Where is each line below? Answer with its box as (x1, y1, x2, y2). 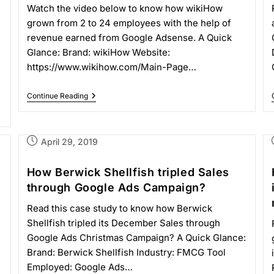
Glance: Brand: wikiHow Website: (26, 46, 170, 58)
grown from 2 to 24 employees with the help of (26, 17, 231, 29)
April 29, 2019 (40, 136, 98, 147)
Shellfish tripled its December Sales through (26, 217, 220, 229)
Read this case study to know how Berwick (26, 202, 212, 214)
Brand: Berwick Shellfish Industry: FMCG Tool (26, 246, 226, 258)
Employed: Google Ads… (26, 261, 133, 273)
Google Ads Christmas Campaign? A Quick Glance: (26, 232, 246, 243)
